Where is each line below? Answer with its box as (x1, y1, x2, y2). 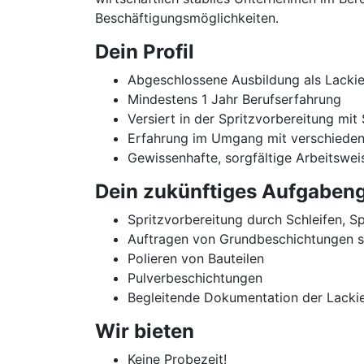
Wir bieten (95, 319, 194, 343)
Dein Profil (95, 40, 194, 63)
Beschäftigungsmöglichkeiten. (95, 10, 279, 26)
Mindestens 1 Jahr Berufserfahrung (128, 91, 341, 107)
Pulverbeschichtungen (128, 270, 262, 286)
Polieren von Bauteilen (128, 250, 264, 266)
